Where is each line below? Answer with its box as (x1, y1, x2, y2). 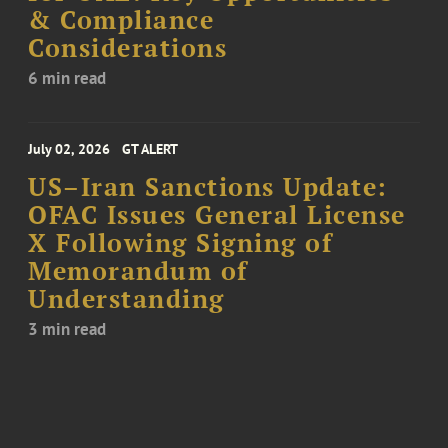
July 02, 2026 (28, 139, 111, 158)
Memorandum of (28, 254, 248, 287)
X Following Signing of (28, 226, 333, 259)
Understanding (28, 282, 225, 315)
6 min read (28, 66, 107, 89)
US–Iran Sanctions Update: (28, 170, 388, 203)
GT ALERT (122, 139, 179, 158)
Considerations (28, 31, 228, 64)
